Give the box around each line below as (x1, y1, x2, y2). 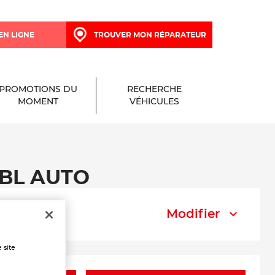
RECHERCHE (127, 85, 182, 94)
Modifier (166, 208, 220, 220)
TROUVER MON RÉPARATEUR (93, 31, 206, 39)
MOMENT (17, 98, 58, 106)
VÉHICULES (130, 98, 179, 106)
